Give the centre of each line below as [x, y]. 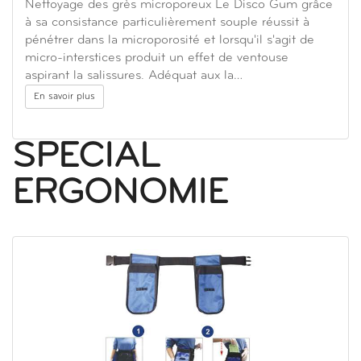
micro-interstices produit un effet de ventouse [157, 58]
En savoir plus [64, 97]
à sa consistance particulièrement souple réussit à [167, 23]
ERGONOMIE [120, 194]
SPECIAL [86, 158]
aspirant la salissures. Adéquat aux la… [134, 76]
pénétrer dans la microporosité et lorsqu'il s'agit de [170, 41]
